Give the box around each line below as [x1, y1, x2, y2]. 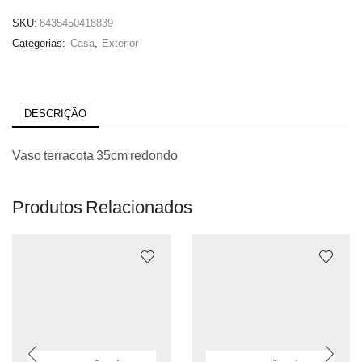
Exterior [102, 36, 138, 50]
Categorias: [12, 36, 68, 50]
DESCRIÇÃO [24, 107, 86, 120]
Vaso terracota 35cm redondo [12, 147, 178, 163]
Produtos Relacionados [12, 195, 192, 217]
